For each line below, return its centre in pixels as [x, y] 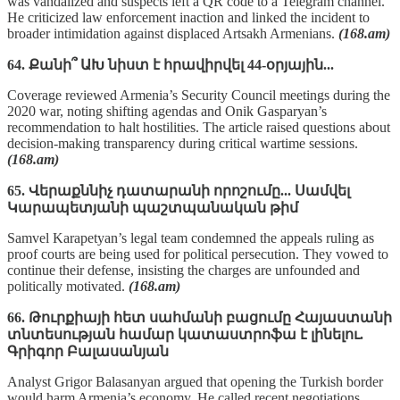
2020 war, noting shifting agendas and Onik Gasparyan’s [167, 111]
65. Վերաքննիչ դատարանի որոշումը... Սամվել [179, 190]
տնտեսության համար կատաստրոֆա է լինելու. [185, 334]
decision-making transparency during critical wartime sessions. [183, 143]
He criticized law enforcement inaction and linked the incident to [188, 17]
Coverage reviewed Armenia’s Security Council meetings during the [199, 95]
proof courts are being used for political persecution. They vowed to [198, 254]
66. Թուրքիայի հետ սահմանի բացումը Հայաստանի [200, 317]
